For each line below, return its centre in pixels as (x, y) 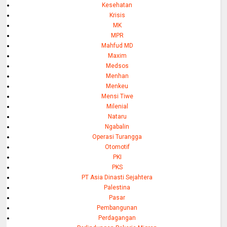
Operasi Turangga (117, 137)
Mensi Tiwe (117, 97)
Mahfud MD (117, 46)
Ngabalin (117, 127)
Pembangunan (117, 208)
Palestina (117, 188)
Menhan (117, 76)
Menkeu (117, 86)
